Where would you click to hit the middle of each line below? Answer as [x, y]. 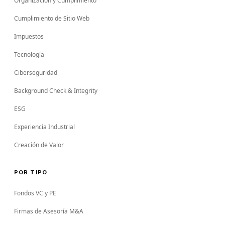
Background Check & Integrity [56, 91]
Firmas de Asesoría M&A [49, 211]
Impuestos [29, 36]
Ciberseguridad [36, 73]
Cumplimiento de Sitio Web [52, 18]
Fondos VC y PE [35, 193]
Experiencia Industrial [44, 127]
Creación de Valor [39, 145]
